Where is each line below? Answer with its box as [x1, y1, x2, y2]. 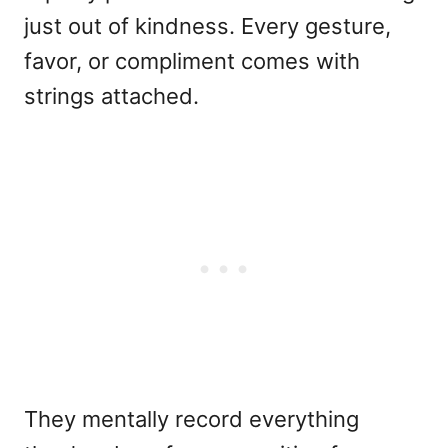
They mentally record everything [24, 406, 359, 433]
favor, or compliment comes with [24, 48, 360, 75]
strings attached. [24, 83, 199, 110]
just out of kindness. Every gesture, [24, 13, 391, 40]
